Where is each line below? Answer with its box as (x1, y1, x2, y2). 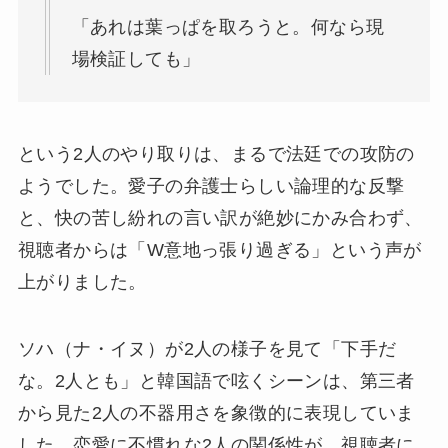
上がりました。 (17, 271, 147, 292)
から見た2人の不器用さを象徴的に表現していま (17, 403, 415, 424)
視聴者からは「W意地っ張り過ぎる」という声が (17, 239, 422, 260)
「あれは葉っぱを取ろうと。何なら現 (71, 16, 385, 37)
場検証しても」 (71, 48, 201, 69)
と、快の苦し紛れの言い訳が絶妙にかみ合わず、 (17, 207, 423, 228)
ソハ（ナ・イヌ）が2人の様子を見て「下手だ (17, 339, 397, 360)
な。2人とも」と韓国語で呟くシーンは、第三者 (17, 371, 415, 392)
